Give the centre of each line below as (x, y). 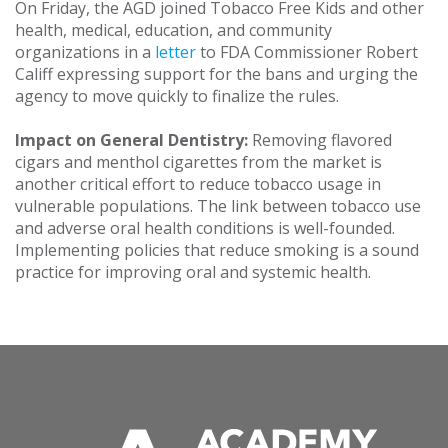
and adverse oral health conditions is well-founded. (205, 228)
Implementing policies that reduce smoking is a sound (217, 250)
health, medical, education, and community (173, 30)
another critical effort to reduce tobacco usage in (198, 184)
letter (175, 52)
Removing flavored (320, 140)
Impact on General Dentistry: (131, 140)
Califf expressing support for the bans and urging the (216, 74)
